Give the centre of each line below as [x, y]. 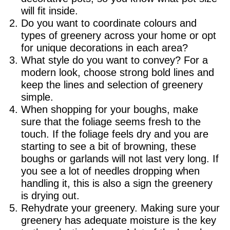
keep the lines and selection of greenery [112, 84]
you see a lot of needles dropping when [110, 171]
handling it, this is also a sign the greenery [117, 183]
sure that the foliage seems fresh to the [111, 121]
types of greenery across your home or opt [119, 35]
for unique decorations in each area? [104, 47]
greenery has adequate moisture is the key [119, 220]
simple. [37, 97]
